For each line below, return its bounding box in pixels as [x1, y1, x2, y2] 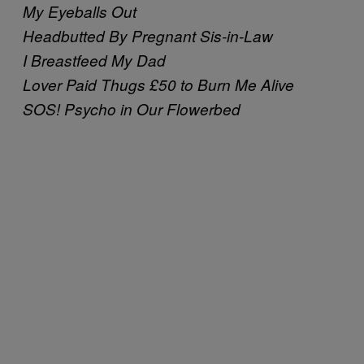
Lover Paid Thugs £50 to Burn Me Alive [23, 73, 294, 95]
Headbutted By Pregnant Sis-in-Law [23, 24, 273, 46]
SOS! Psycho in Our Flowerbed [23, 97, 240, 119]
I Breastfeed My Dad [23, 49, 166, 71]
